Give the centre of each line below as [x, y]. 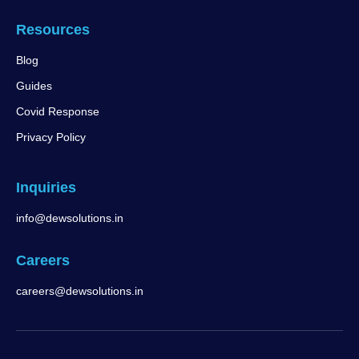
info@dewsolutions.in [70, 218]
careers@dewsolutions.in [80, 291]
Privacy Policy [51, 137]
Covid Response [58, 112]
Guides [34, 86]
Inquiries [46, 188]
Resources [53, 30]
